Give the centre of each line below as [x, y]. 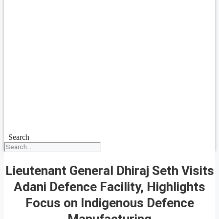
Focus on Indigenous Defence [109, 203]
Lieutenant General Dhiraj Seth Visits [109, 170]
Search [19, 137]
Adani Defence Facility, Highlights [109, 186]
